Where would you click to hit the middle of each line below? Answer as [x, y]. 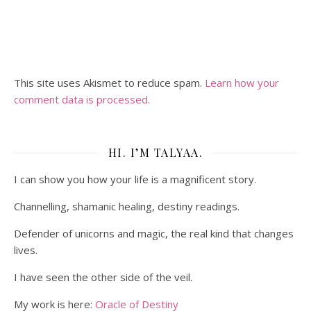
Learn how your [242, 83]
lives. [26, 250]
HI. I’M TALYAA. [155, 152]
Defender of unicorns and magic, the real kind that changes [154, 233]
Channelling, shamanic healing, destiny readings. [127, 206]
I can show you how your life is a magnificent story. [135, 179]
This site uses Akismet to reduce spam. [109, 83]
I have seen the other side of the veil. [103, 277]
